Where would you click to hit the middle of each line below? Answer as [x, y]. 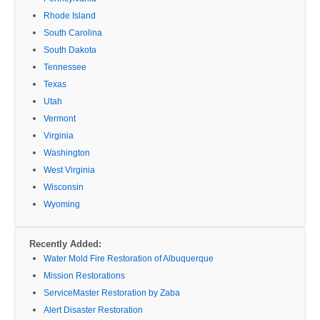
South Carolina [73, 32]
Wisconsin [64, 187]
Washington [67, 152]
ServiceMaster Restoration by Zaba [112, 292]
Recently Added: [65, 244]
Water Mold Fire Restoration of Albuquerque [129, 258]
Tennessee [65, 67]
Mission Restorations [84, 275]
